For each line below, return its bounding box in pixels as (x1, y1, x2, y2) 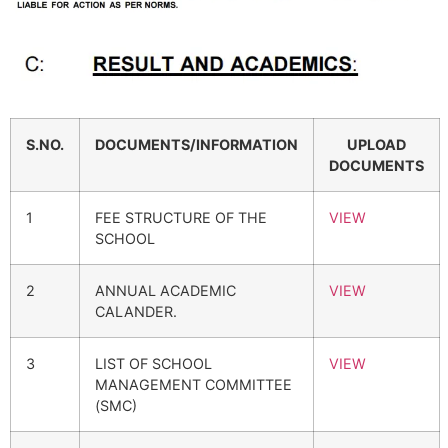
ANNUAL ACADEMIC (95, 282, 236, 300)
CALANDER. (95, 303, 177, 321)
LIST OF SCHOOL (95, 355, 212, 373)
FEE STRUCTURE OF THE (95, 209, 267, 227)
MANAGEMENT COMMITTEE (95, 376, 292, 394)
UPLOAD (347, 136, 406, 154)
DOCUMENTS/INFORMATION (95, 136, 298, 154)
